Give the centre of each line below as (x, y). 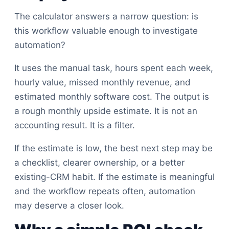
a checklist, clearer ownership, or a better (99, 163)
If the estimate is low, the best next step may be (113, 148)
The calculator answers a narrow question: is (106, 16)
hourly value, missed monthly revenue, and (102, 82)
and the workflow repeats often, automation (105, 191)
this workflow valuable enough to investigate (106, 31)
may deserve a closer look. (69, 205)
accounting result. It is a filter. (75, 125)
